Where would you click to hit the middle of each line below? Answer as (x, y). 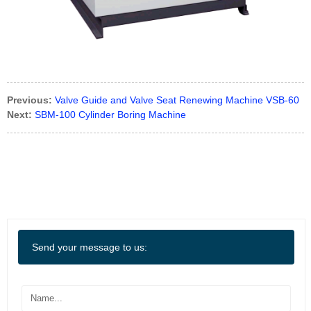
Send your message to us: (90, 247)
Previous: (30, 100)
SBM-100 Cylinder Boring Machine (110, 115)
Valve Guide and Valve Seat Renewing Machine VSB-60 (177, 100)
